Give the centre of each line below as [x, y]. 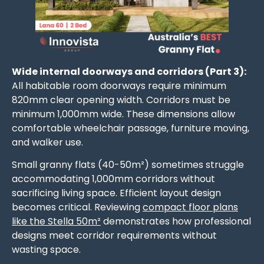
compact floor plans [190, 207]
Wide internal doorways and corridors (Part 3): [129, 71]
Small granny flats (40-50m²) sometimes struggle [128, 164]
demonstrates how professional [176, 221]
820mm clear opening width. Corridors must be [121, 100]
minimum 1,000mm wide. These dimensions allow [123, 114]
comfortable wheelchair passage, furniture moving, [131, 128]
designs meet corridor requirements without [114, 235]
